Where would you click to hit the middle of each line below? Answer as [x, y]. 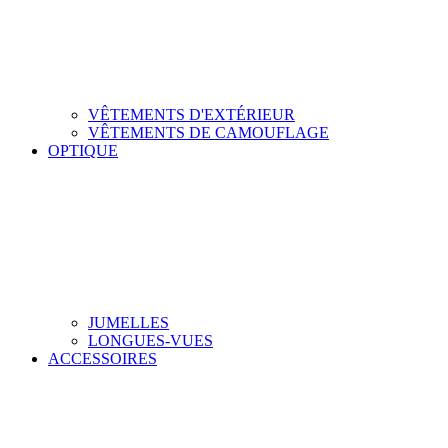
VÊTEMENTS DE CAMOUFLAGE [208, 132]
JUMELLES [128, 322]
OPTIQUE [83, 150]
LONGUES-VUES [150, 340]
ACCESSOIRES [102, 358]
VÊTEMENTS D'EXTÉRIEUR [191, 114]
